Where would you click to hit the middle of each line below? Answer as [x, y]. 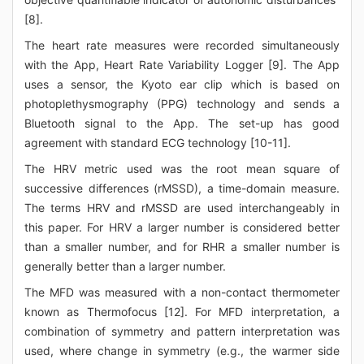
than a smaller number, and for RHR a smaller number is [182, 247]
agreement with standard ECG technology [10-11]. [158, 143]
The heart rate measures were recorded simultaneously [182, 45]
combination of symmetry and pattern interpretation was [182, 331]
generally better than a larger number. [125, 266]
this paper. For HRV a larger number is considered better [182, 227]
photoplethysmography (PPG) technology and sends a [182, 104]
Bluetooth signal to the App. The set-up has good [182, 123]
